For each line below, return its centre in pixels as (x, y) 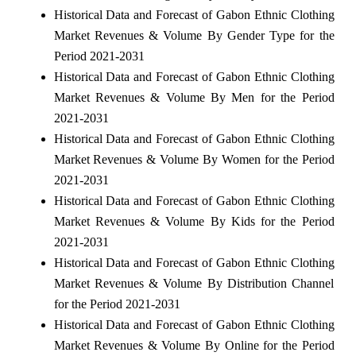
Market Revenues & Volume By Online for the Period (194, 345)
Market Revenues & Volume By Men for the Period (194, 97)
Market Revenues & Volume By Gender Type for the (194, 35)
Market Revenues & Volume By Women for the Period (194, 159)
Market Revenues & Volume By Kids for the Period (194, 221)
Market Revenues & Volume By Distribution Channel (194, 283)
